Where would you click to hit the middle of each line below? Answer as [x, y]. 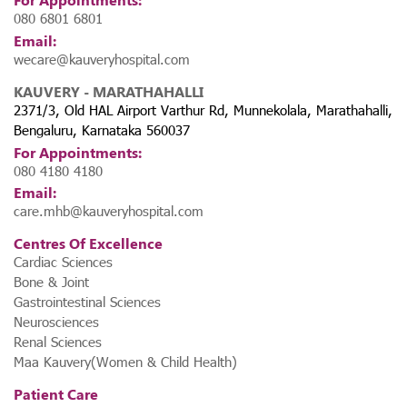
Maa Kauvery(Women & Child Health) [125, 362]
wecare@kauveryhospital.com [102, 59]
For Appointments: [78, 152]
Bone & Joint [51, 282]
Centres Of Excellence [88, 243]
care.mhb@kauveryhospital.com [109, 211]
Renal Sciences [58, 342]
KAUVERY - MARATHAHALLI [109, 91]
